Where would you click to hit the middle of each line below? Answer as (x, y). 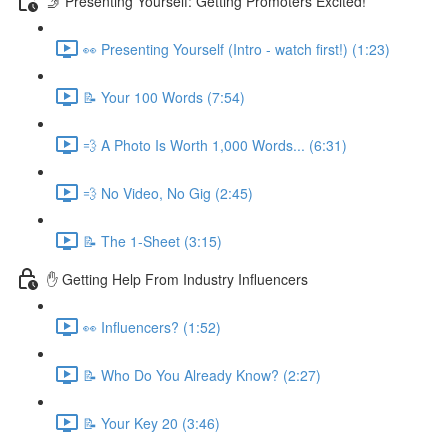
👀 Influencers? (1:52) (152, 326)
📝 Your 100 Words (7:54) (164, 96)
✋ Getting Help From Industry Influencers (177, 278)
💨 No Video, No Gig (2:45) (168, 192)
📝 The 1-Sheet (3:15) (152, 240)
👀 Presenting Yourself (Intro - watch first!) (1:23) (236, 48)
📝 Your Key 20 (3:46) (151, 422)
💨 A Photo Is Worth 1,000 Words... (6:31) (215, 144)
